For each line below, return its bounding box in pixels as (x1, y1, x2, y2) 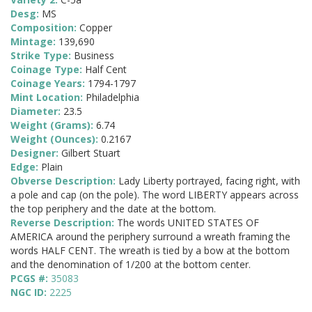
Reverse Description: (10, 216, 117, 230)
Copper (79, 21, 112, 35)
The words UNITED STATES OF (117, 216, 259, 230)
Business (74, 49, 114, 63)
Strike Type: (10, 49, 74, 63)
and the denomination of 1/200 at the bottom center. (10, 258, 251, 272)
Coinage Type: (10, 63, 85, 77)
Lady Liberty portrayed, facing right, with (118, 174, 300, 188)
